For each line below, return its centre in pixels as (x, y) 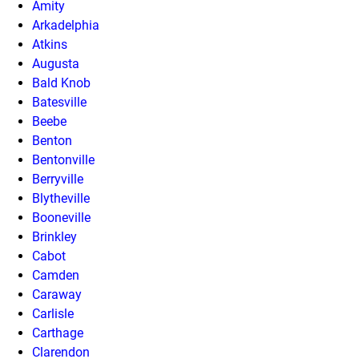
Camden (56, 275)
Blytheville (61, 198)
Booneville (61, 218)
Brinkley (54, 237)
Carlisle (53, 314)
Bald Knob (61, 83)
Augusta (56, 64)
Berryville (58, 179)
